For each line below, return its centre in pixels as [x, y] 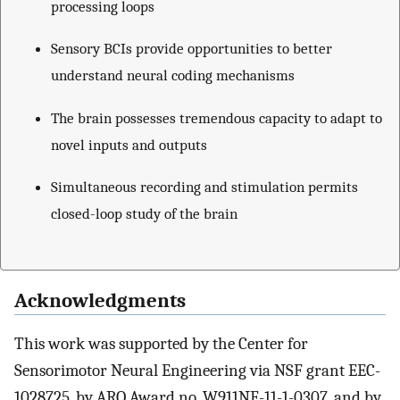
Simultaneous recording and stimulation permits [204, 187]
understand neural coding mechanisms [173, 75]
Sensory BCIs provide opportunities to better [192, 49]
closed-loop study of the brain [144, 214]
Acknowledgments [100, 300]
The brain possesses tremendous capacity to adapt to [217, 117]
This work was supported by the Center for [161, 344]
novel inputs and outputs [129, 144]
